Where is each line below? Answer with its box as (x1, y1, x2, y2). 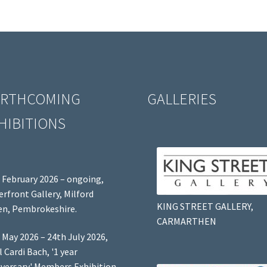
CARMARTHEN (156, 215, 216, 227)
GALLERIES (147, 89, 217, 109)
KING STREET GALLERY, (156, 200, 253, 212)
